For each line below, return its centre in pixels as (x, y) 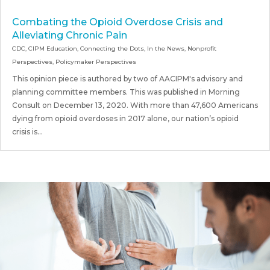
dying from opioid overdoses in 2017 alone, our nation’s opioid (125, 119)
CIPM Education (53, 49)
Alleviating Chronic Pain (70, 36)
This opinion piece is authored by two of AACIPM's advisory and (127, 79)
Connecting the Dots (112, 49)
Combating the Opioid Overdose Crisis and (118, 22)
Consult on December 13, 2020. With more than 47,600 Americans (135, 105)
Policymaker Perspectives (96, 62)
